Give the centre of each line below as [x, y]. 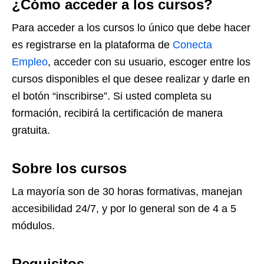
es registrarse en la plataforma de [92, 45]
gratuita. [31, 130]
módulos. [33, 226]
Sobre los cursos [69, 168]
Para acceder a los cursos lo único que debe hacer [131, 28]
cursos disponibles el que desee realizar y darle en [131, 79]
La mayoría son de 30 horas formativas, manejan [127, 192]
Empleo [30, 62]
